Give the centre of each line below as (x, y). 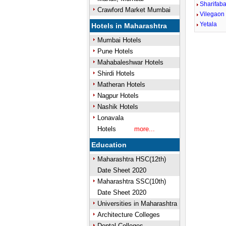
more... (144, 129)
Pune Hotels (115, 51)
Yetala (209, 24)
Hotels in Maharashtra (129, 26)
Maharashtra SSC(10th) (131, 181)
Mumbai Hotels (119, 40)
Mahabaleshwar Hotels (130, 62)
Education (109, 145)
